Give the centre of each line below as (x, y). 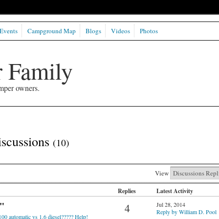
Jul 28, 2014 (171, 205)
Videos (120, 31)
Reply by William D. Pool (186, 212)
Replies (127, 191)
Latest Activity (175, 191)
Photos (149, 31)
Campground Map (51, 31)
